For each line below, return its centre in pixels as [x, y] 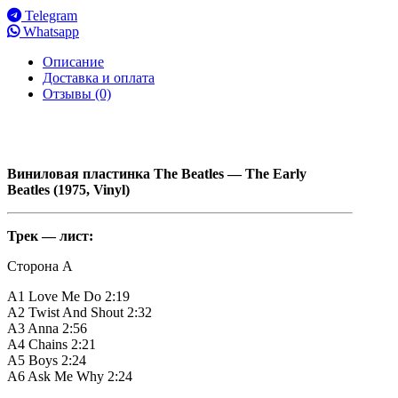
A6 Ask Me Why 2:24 [70, 377]
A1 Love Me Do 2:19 [68, 297]
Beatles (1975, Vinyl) [68, 190]
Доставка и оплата [99, 78]
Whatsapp [49, 32]
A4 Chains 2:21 [52, 345]
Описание [73, 62]
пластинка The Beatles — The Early [195, 174]
